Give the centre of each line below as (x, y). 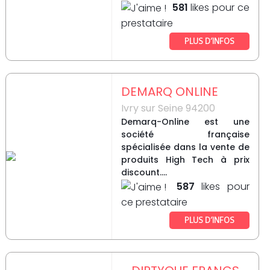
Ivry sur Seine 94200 (168, 108)
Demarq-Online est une (185, 122)
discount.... (144, 173)
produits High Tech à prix (185, 160)
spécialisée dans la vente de (185, 147)
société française (185, 135)
